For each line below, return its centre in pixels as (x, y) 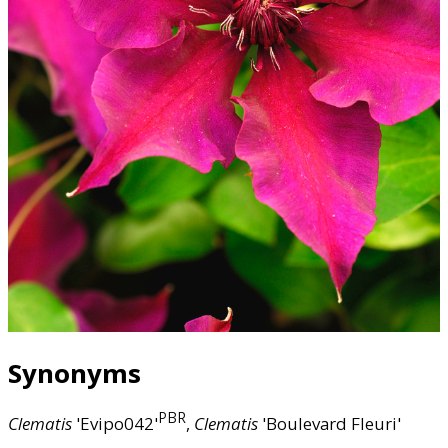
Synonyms (74, 373)
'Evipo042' (115, 423)
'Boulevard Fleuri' (329, 423)
